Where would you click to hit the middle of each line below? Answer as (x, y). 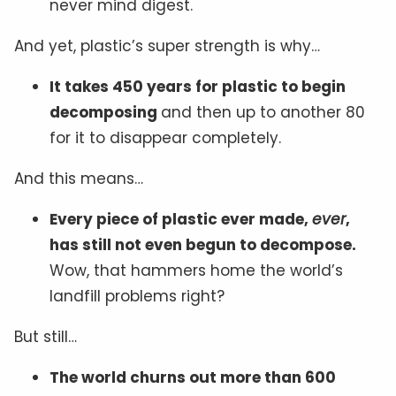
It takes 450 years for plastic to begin (198, 86)
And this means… (79, 178)
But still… (46, 336)
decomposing (105, 112)
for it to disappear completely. (165, 137)
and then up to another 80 (263, 112)
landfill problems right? (137, 296)
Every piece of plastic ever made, (181, 219)
